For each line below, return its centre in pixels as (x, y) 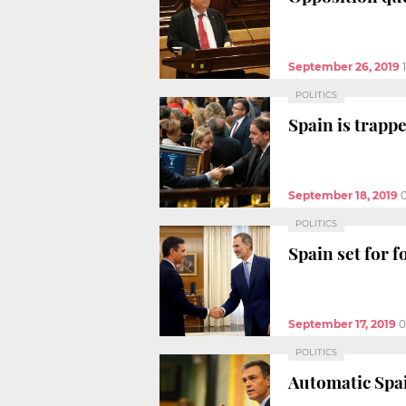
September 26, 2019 (344, 66)
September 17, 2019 (342, 324)
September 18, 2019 (343, 195)
